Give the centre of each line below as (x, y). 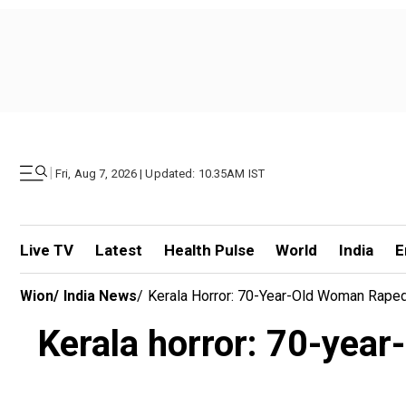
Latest (118, 250)
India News (100, 296)
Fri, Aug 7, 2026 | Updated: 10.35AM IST (160, 173)
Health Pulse (209, 250)
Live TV (47, 250)
